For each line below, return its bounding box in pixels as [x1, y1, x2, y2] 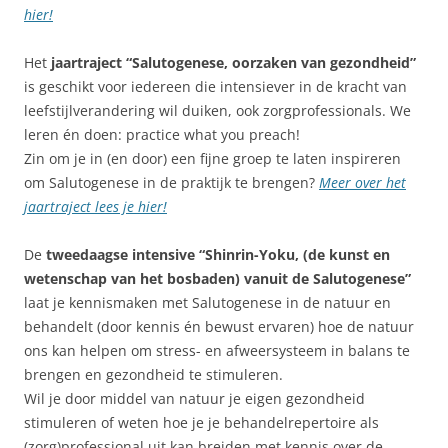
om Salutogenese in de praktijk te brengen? [24, 172, 319, 192]
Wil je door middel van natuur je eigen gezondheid [24, 388, 365, 408]
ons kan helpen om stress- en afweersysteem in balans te [24, 340, 410, 360]
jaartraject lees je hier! [24, 196, 167, 216]
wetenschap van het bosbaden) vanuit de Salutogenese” [24, 268, 411, 288]
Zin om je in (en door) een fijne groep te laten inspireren [24, 148, 401, 168]
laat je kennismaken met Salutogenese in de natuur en [24, 292, 391, 312]
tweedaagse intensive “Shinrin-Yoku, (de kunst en [46, 244, 390, 264]
